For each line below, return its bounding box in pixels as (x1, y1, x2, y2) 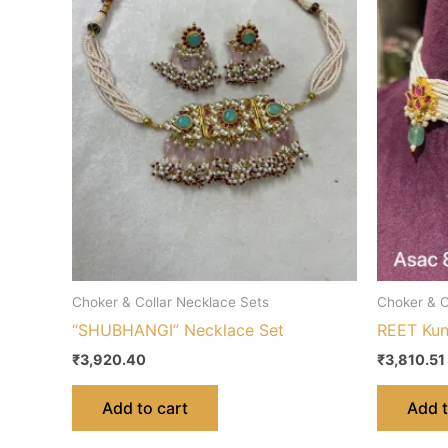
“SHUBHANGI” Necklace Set (72, 320, 284, 341)
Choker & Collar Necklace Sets (72, 293, 269, 310)
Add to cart (102, 397, 188, 418)
